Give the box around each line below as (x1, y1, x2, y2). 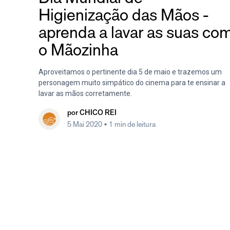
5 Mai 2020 (67, 120, 104, 129)
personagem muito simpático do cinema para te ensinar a (39, 79, 225, 87)
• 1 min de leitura (104, 120, 156, 129)
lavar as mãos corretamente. (39, 89, 132, 98)
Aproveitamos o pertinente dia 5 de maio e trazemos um (39, 68, 222, 76)
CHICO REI (80, 109, 117, 117)
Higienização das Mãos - (39, 5, 209, 25)
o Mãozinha (39, 40, 118, 60)
